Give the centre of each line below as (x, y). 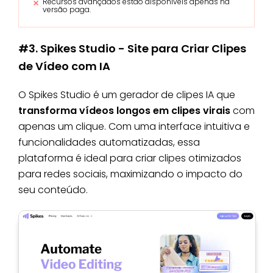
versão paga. (67, 10)
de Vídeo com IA (64, 66)
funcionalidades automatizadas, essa (109, 143)
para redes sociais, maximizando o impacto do (130, 174)
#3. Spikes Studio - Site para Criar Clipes (132, 49)
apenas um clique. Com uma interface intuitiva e (134, 127)
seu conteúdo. (53, 190)
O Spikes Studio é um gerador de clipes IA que (127, 95)
